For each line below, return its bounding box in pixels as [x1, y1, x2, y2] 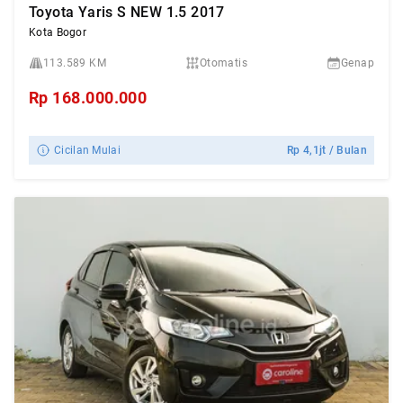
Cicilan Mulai [54, 144, 121, 157]
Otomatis [199, 57, 248, 69]
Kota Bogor [29, 26, 86, 39]
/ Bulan [326, 144, 367, 157]
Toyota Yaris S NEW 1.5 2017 [29, 4, 225, 21]
